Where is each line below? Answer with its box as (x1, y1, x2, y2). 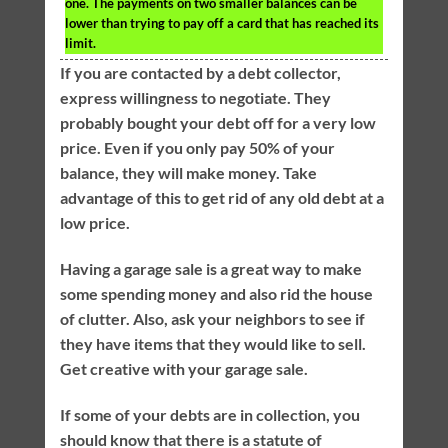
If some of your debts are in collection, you (59, 404, 360, 424)
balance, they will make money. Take (59, 163, 317, 183)
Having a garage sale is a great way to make (59, 258, 362, 278)
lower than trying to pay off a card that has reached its (64, 15, 379, 32)
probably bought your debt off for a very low (59, 113, 376, 133)
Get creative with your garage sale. (59, 358, 308, 378)
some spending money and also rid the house (59, 283, 373, 303)
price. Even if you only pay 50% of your (59, 138, 335, 158)
